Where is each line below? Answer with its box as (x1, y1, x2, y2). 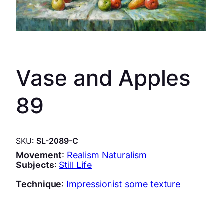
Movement (16, 149, 62, 161)
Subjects (16, 159, 54, 170)
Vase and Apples (16, 64, 191, 91)
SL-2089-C (36, 136, 78, 146)
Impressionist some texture (66, 178, 180, 189)
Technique (16, 178, 61, 189)
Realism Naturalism (67, 149, 147, 161)
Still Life (59, 159, 92, 170)
